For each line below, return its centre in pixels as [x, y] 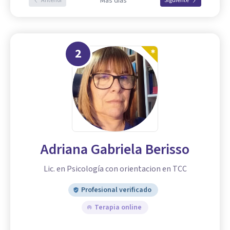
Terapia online [118, 208]
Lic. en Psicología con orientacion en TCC [115, 169]
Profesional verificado [116, 190]
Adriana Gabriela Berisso [115, 150]
